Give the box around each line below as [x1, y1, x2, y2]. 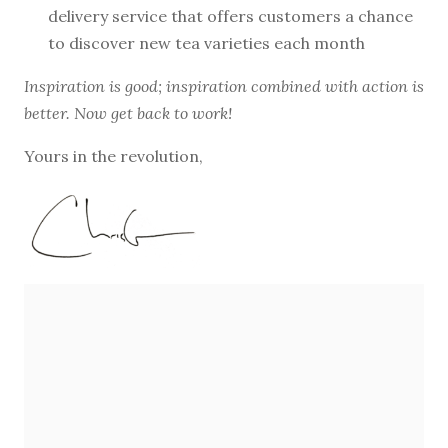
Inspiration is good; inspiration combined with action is [24, 75, 424, 96]
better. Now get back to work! [24, 102, 232, 123]
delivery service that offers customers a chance [48, 5, 413, 26]
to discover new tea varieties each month [48, 32, 365, 53]
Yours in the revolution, [24, 145, 203, 166]
